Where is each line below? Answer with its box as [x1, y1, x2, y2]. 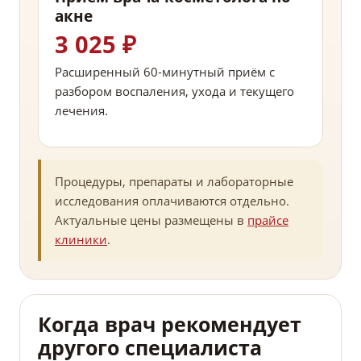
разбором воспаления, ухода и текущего [55, 83, 294, 100]
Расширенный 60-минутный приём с [55, 64, 275, 81]
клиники [55, 231, 107, 248]
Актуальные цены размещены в [55, 212, 247, 229]
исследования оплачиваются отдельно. [55, 193, 289, 210]
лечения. [55, 102, 108, 119]
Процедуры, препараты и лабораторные [55, 173, 293, 190]
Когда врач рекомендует [38, 310, 301, 338]
